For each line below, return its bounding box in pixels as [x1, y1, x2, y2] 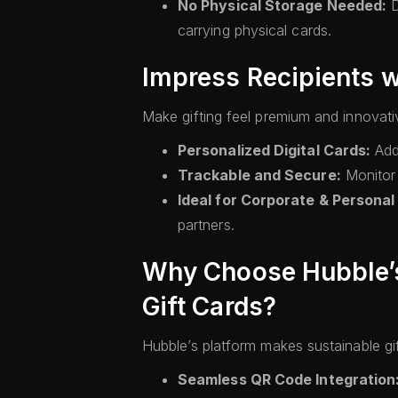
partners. [178, 216, 235, 234]
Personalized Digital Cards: [178, 141, 371, 159]
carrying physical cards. [178, 21, 331, 39]
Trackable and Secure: [178, 166, 341, 184]
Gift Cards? [142, 291, 276, 322]
